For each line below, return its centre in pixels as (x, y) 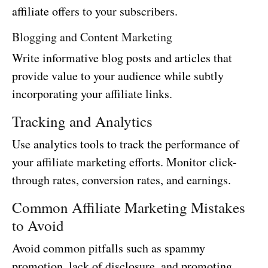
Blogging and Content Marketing (92, 37)
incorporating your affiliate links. (92, 94)
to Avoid (38, 225)
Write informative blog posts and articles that (122, 58)
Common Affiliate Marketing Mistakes (129, 207)
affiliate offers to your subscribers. (95, 11)
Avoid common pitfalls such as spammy (109, 248)
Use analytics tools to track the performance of (126, 144)
